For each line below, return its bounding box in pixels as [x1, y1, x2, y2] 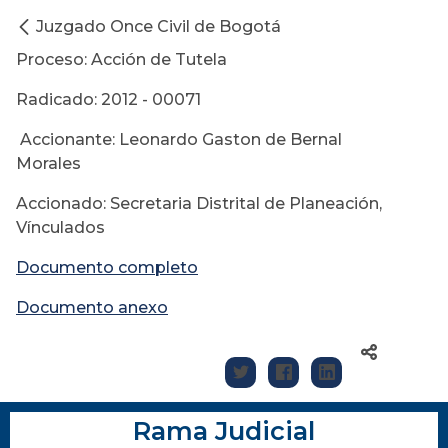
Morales [16, 154, 81, 174]
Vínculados [16, 218, 105, 238]
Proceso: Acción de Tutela [16, 50, 227, 70]
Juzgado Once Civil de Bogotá [36, 17, 281, 37]
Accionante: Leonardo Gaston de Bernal [16, 130, 342, 150]
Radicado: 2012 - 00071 [16, 90, 201, 110]
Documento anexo [16, 298, 168, 318]
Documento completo [16, 258, 198, 278]
